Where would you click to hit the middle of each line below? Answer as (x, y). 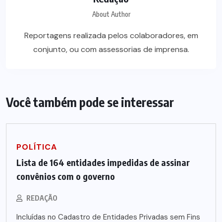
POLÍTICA (37, 147)
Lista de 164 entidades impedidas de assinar (103, 162)
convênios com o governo (66, 176)
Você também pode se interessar (90, 102)
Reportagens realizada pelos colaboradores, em (111, 35)
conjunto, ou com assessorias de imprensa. (111, 49)
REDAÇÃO (42, 198)
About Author (111, 14)
